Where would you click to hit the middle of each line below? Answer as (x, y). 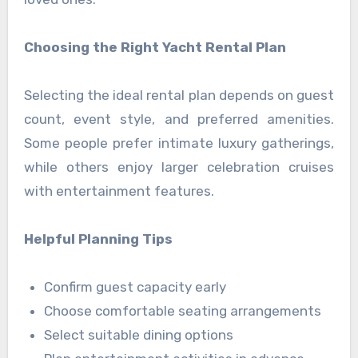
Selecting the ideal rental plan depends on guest (179, 95)
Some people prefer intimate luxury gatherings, (179, 143)
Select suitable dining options (139, 335)
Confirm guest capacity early (135, 287)
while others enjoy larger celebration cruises (179, 167)
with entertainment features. (119, 191)
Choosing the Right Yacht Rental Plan (155, 48)
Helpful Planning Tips (98, 239)
